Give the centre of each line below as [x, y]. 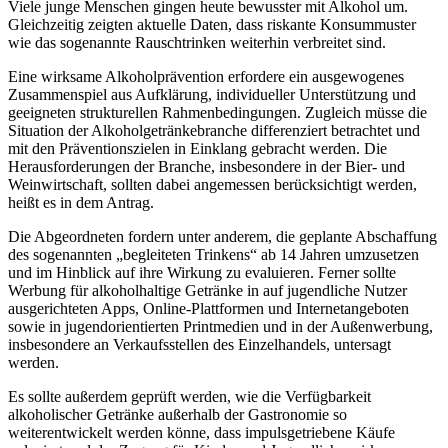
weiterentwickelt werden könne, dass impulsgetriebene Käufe [201, 432]
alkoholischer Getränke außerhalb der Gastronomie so [177, 414]
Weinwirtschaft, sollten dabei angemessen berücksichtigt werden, [212, 184]
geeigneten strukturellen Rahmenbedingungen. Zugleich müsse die [217, 112]
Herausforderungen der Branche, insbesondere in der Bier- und [206, 166]
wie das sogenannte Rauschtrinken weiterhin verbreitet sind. [197, 42]
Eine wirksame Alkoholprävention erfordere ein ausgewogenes [206, 76]
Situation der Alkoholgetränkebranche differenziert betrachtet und [214, 130]
